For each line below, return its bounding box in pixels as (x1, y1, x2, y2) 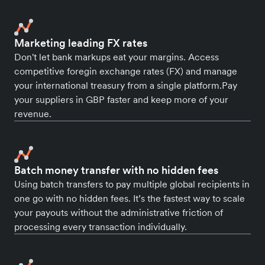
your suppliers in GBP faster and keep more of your (14, 93, 228, 105)
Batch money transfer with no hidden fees (14, 163, 218, 177)
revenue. (14, 108, 51, 119)
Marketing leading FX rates (14, 36, 147, 50)
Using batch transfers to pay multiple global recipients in (14, 178, 250, 190)
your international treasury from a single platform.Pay (14, 79, 237, 91)
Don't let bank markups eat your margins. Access (14, 51, 219, 63)
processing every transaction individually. (14, 221, 187, 232)
